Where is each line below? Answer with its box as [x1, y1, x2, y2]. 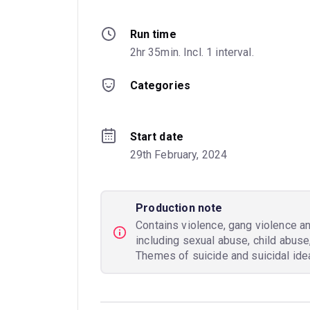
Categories [129, 78, 191, 92]
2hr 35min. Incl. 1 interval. [129, 45, 254, 59]
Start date [129, 129, 184, 143]
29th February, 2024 [129, 147, 228, 161]
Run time [129, 27, 176, 41]
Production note [136, 201, 223, 215]
